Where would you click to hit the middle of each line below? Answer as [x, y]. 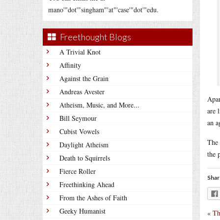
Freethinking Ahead [87, 184]
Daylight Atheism [84, 145]
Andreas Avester [82, 92]
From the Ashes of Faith [93, 198]
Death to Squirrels [85, 158]
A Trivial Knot [80, 52]
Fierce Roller [78, 171]
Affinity [70, 65]
